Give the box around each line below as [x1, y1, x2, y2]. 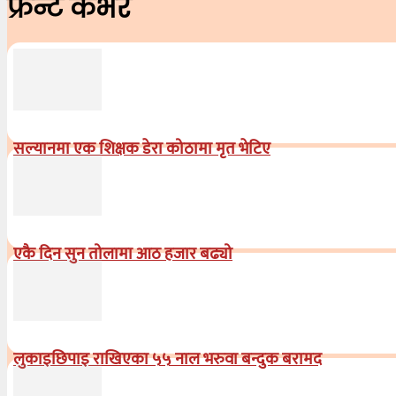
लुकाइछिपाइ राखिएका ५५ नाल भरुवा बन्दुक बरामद [13, 345, 322, 373]
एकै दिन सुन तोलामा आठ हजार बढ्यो [13, 240, 232, 268]
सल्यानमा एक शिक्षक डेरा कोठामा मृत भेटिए [13, 134, 270, 163]
